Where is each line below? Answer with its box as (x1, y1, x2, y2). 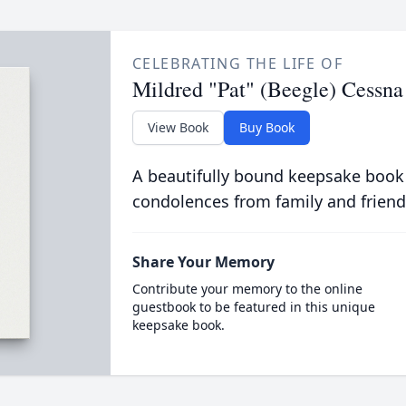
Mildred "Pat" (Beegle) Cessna (131, 74, 403, 103)
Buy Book (238, 119, 295, 136)
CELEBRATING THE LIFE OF (131, 53, 343, 73)
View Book (147, 119, 208, 136)
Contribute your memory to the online (131, 280, 362, 297)
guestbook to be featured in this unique (131, 298, 375, 315)
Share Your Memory (131, 252, 275, 272)
